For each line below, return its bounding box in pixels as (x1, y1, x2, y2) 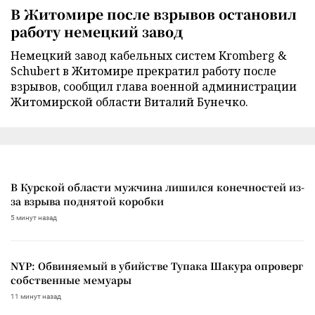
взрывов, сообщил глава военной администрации (11, 79, 297, 95)
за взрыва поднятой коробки (11, 194, 164, 209)
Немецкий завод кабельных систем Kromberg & (11, 48, 287, 64)
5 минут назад (11, 214, 57, 222)
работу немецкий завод (11, 22, 183, 41)
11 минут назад (11, 292, 61, 301)
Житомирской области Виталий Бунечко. (11, 94, 248, 110)
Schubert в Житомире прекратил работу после (11, 63, 276, 79)
